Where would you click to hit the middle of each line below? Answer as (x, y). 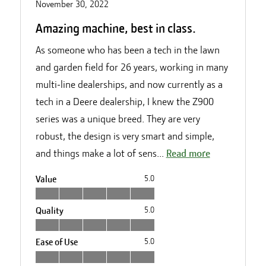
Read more (188, 153)
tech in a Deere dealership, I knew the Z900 (124, 101)
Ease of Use (56, 243)
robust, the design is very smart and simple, (125, 136)
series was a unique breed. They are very (118, 118)
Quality (49, 211)
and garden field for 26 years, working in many (132, 67)
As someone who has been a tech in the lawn (127, 50)
